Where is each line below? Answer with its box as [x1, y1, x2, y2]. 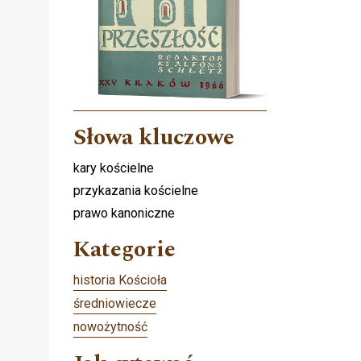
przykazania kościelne [73, 183, 198, 199]
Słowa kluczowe [73, 120, 234, 156]
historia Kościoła [73, 272, 167, 288]
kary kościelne [73, 160, 154, 176]
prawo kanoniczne [73, 205, 175, 222]
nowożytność [73, 319, 147, 335]
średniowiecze [73, 296, 156, 312]
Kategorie [73, 232, 176, 268]
